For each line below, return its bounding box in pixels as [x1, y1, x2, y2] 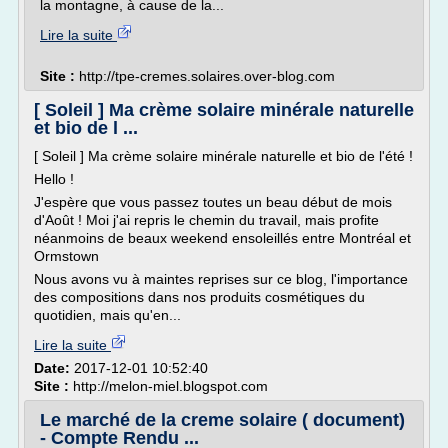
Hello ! [34, 171, 78, 187]
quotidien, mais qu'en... [34, 307, 181, 323]
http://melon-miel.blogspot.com [73, 378, 268, 394]
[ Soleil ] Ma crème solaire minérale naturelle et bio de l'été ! [34, 148, 413, 164]
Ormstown [34, 248, 103, 264]
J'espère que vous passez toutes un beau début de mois [34, 194, 392, 210]
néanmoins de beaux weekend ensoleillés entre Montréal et [34, 230, 411, 246]
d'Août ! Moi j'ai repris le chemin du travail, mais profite [34, 212, 379, 228]
